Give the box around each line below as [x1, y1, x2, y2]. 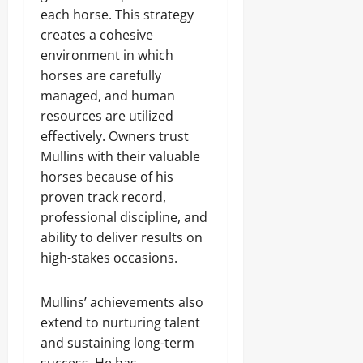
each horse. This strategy [41, 6, 194, 23]
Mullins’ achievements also [41, 293, 203, 311]
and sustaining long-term [41, 334, 194, 352]
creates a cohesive [41, 26, 153, 44]
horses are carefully [41, 66, 161, 84]
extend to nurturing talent [41, 314, 200, 331]
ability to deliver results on [41, 228, 203, 246]
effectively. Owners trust [41, 127, 189, 145]
